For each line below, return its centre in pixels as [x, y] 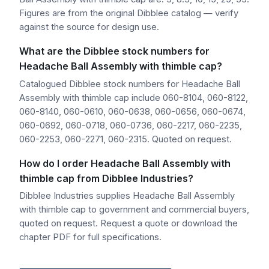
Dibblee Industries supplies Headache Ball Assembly [127, 196]
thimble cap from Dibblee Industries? [106, 178]
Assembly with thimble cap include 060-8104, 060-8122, [134, 98]
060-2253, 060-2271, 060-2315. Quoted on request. [125, 139]
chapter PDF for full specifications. [90, 237]
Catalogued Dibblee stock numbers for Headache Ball [130, 84]
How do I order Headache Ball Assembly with [125, 163]
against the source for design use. [89, 27]
